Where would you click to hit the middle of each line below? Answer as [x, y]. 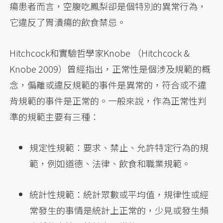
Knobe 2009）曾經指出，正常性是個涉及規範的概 [110, 69]
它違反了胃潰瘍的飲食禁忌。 [68, 22]
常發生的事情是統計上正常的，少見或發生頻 [119, 210]
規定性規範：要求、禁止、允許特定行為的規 [119, 148]
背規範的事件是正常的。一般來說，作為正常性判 [108, 101]
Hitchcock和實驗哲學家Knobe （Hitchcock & [100, 53]
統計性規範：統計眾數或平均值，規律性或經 [119, 194]
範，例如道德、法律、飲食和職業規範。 [110, 164]
